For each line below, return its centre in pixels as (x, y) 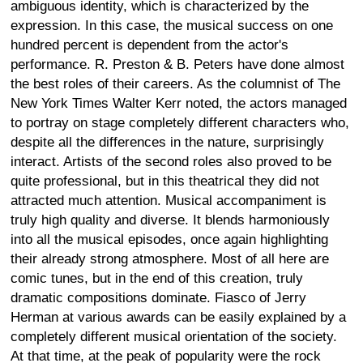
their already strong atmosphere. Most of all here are (170, 258)
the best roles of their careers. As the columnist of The (175, 83)
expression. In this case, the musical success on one (172, 25)
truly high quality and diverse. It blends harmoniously (170, 220)
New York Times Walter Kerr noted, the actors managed (179, 103)
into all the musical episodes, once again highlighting (169, 239)
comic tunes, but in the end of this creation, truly (157, 278)
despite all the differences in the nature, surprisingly (167, 142)
